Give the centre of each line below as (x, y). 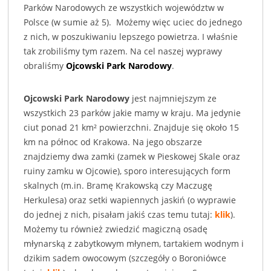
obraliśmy (45, 66)
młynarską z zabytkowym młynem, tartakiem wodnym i (134, 244)
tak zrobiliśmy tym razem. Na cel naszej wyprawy (123, 51)
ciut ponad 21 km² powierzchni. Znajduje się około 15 (132, 128)
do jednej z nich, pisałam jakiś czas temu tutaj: (119, 215)
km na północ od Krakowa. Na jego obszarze (113, 142)
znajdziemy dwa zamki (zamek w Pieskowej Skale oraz (132, 157)
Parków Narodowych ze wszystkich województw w (124, 8)
